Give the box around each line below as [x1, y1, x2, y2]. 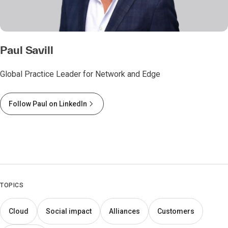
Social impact [46, 207, 92, 216]
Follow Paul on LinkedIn [9, 100, 87, 108]
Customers [157, 207, 194, 216]
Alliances [109, 207, 140, 216]
